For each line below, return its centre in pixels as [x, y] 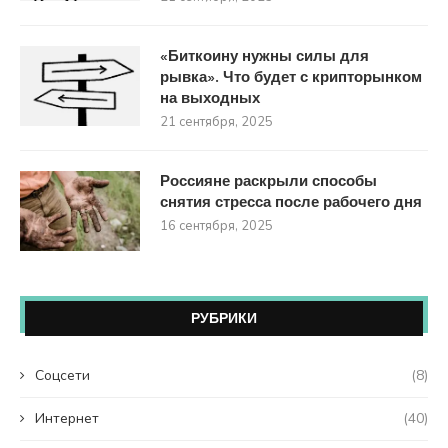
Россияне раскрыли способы [268, 182]
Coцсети [62, 376]
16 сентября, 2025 [216, 226]
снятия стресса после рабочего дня [291, 203]
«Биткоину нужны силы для [264, 57]
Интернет [67, 419]
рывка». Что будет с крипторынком [291, 78]
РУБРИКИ [224, 319]
